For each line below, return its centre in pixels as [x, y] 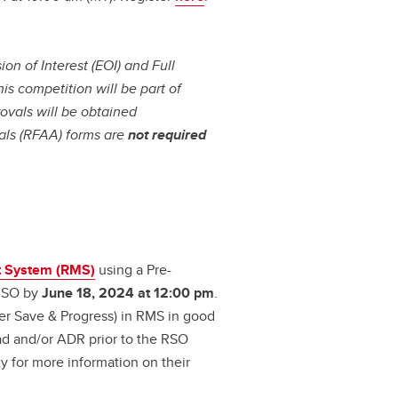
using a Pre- [134, 270]
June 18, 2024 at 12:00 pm [128, 293]
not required [167, 135]
